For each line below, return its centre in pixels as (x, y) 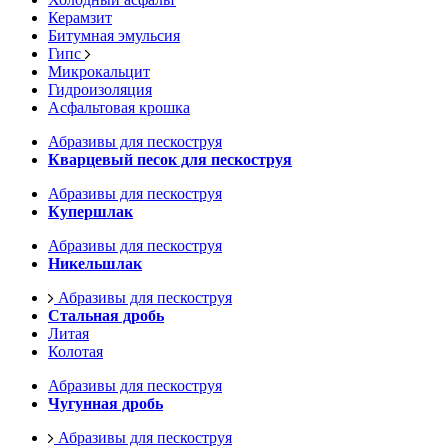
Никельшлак (95, 263)
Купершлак (90, 211)
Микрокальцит (99, 71)
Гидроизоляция (100, 89)
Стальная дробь (106, 315)
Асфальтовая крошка (119, 107)
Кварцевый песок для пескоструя (170, 159)
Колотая (75, 351)
